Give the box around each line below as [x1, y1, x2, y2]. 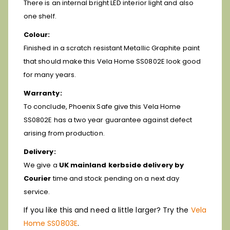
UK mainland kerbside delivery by [59, 160, 184, 170]
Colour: [24, 29, 50, 40]
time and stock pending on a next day [51, 173, 180, 183]
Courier [24, 173, 51, 183]
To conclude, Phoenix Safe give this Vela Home [24, 101, 181, 111]
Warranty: [24, 88, 62, 98]
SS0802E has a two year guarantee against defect [24, 114, 193, 125]
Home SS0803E [24, 218, 78, 228]
